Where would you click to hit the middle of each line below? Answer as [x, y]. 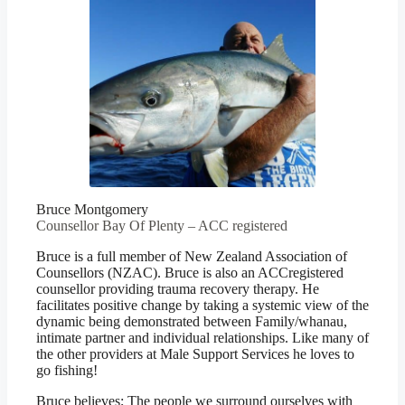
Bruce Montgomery [92, 209]
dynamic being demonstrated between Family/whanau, [192, 321]
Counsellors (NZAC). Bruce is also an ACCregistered [190, 273]
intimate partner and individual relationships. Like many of [202, 338]
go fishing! [67, 370]
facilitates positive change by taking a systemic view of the [202, 305]
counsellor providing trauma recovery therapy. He [178, 289]
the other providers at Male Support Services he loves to [195, 354]
